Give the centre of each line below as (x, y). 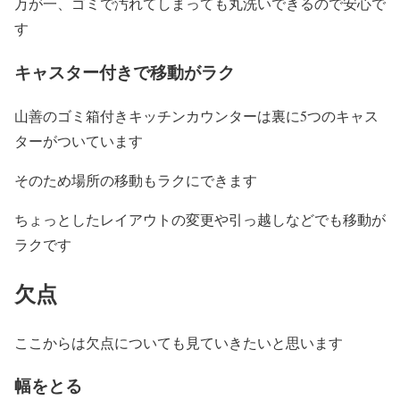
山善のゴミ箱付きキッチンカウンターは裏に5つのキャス (196, 115)
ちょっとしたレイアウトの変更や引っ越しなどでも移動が (200, 219)
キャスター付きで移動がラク (125, 71)
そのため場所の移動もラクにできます (136, 179)
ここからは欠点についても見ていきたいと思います (179, 342)
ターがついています (79, 140)
